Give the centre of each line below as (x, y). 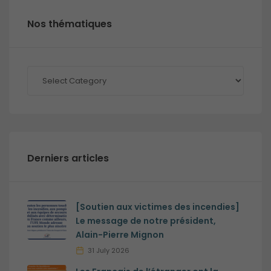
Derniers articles (68, 158)
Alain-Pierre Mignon (120, 234)
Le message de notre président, (146, 220)
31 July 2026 (109, 250)
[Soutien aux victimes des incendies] (158, 207)
